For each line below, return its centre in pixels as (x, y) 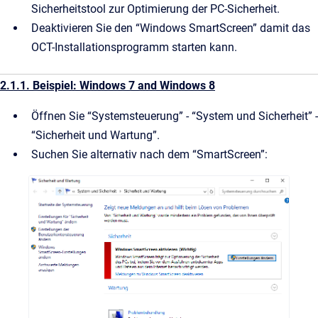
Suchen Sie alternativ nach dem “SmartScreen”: (149, 154)
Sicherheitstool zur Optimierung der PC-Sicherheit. (155, 9)
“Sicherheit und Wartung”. (95, 135)
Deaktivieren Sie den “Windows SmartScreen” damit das (171, 28)
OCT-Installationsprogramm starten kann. (134, 47)
